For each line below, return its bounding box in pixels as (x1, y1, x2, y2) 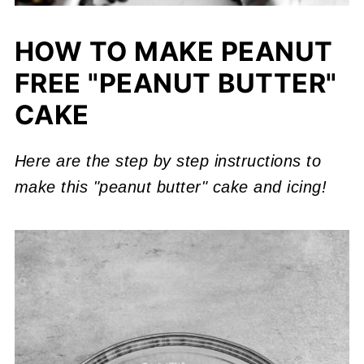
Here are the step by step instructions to (14, 151, 322, 170)
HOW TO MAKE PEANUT (14, 35, 333, 67)
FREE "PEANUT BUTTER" (14, 67, 337, 99)
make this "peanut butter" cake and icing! (14, 177, 327, 196)
